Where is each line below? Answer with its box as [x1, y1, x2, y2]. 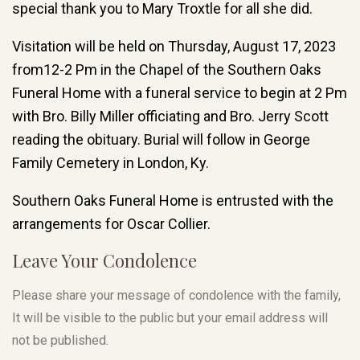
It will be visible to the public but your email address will [12, 309, 328, 325]
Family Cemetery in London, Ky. [12, 153, 209, 171]
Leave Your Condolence [12, 247, 197, 272]
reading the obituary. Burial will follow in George [12, 130, 310, 148]
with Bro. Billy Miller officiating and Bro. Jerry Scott [12, 107, 329, 125]
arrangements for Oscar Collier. [12, 215, 211, 232]
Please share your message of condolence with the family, [12, 287, 341, 303]
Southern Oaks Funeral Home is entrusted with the [12, 191, 333, 209]
